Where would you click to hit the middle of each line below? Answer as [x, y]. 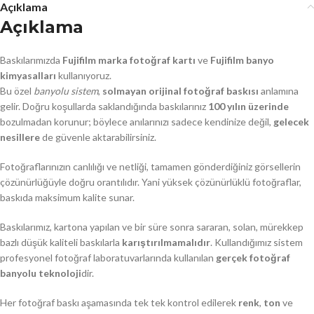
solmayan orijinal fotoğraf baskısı [180, 90]
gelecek [291, 121]
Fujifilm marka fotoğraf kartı [129, 60]
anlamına [279, 90]
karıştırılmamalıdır [166, 242]
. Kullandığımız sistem [257, 242]
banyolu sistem [66, 90]
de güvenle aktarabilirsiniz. [98, 137]
